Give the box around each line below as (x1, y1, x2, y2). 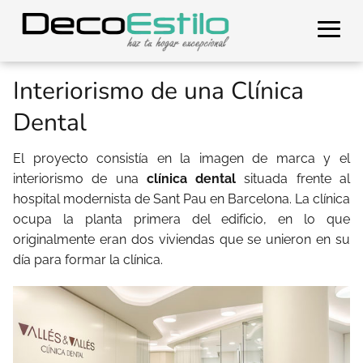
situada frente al (236, 171, 351, 186)
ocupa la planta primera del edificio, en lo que (13, 211, 350, 227)
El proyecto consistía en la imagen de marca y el (13, 151, 350, 166)
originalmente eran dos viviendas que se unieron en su (13, 232, 350, 247)
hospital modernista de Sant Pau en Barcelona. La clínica (13, 191, 350, 207)
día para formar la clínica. (13, 252, 163, 267)
